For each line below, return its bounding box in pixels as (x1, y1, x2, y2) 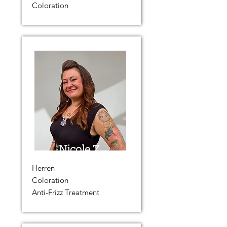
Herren (31, 163, 55, 173)
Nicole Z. (59, 143, 101, 157)
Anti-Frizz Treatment (31, 187, 99, 197)
